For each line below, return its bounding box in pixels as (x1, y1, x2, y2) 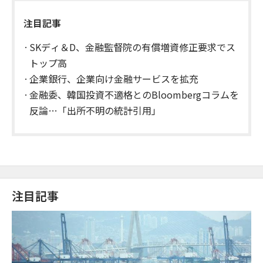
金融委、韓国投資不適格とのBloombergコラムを (29, 87, 239, 102)
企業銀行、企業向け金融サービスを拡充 (29, 72, 198, 86)
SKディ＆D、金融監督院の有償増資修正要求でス (29, 40, 235, 54)
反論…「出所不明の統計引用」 (29, 103, 161, 117)
